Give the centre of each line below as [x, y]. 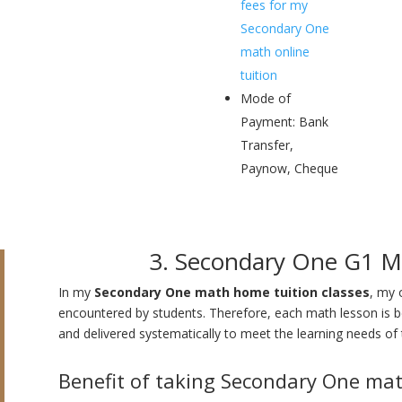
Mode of [265, 99]
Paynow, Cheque [289, 169]
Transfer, [267, 145]
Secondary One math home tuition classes [232, 293]
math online [275, 52]
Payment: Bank [284, 122]
